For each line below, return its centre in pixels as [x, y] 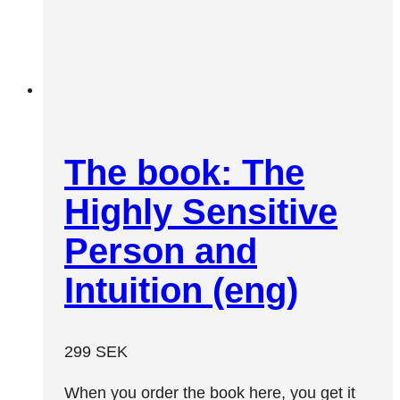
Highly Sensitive [201, 211]
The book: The [184, 172]
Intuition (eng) [181, 290]
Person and [161, 250]
